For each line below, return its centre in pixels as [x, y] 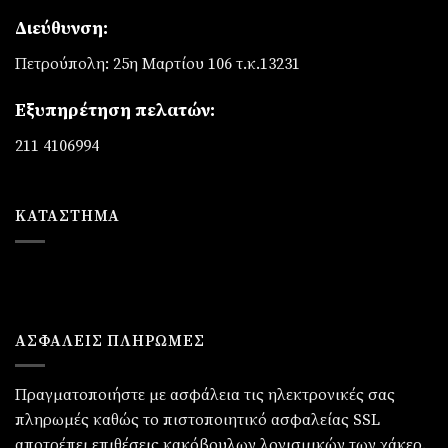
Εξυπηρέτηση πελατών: [115, 111]
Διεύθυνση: [61, 28]
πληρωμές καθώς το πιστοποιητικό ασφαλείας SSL [197, 420]
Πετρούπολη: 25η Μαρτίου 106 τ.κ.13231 [157, 63]
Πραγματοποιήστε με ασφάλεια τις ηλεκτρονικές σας [205, 395]
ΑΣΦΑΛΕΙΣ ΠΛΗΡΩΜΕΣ [110, 340]
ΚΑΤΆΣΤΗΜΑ [68, 216]
